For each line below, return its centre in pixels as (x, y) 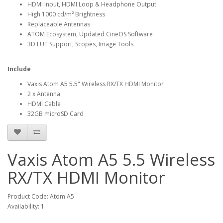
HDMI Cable (44, 104)
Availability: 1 (26, 206)
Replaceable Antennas (59, 24)
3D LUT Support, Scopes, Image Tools (80, 44)
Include (20, 69)
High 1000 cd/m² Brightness (66, 14)
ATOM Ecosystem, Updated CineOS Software (90, 34)
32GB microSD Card (56, 113)
